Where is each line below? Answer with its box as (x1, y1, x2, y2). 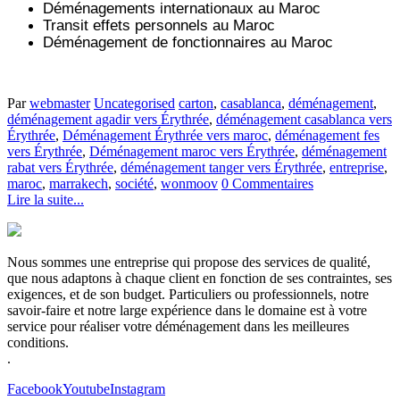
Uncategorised (94, 95, 175, 111)
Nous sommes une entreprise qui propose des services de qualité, (7, 254, 371, 270)
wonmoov (161, 175, 218, 191)
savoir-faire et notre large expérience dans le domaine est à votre (7, 302, 367, 318)
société (115, 175, 154, 191)
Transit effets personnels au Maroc (43, 15, 275, 34)
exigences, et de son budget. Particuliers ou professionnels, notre (7, 286, 369, 302)
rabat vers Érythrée (7, 159, 113, 175)
